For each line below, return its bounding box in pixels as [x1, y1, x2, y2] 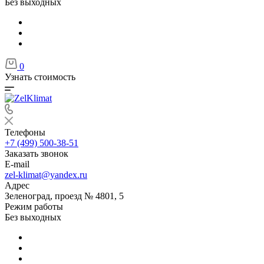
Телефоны [5, 127, 45, 137]
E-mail [5, 159, 29, 169]
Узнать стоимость [5, 72, 75, 82]
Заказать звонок [5, 148, 68, 159]
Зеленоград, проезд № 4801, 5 [5, 191, 124, 201]
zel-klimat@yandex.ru [5, 170, 87, 180]
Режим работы [5, 202, 63, 212]
